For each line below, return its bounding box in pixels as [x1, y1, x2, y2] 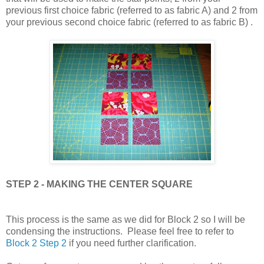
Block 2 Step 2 [6, 237, 67, 248]
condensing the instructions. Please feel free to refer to [6, 226, 234, 236]
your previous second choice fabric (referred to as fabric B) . [6, 16, 253, 27]
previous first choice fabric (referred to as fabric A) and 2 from [6, 5, 258, 15]
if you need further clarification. [67, 237, 196, 248]
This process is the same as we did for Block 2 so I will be [6, 214, 245, 225]
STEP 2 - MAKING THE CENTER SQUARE [6, 179, 193, 189]
